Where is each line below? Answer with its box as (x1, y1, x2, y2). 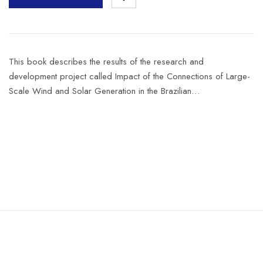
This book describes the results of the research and (9, 55, 204, 68)
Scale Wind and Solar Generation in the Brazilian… (9, 85, 200, 97)
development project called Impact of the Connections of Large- (9, 70, 250, 83)
